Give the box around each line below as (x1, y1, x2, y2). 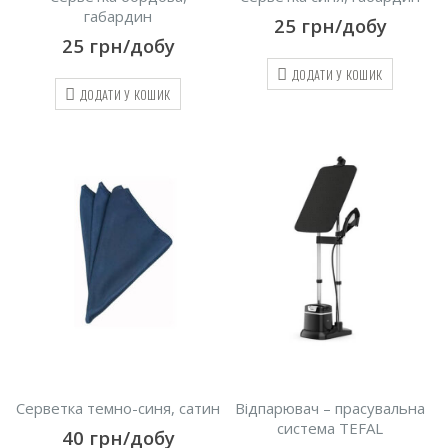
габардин (84, 6, 152, 27)
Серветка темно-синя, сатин (16, 397, 220, 418)
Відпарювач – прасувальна (235, 397, 425, 418)
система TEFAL (277, 417, 383, 438)
